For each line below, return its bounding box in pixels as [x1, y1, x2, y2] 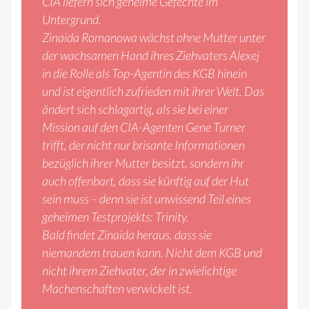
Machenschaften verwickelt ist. [42, 281, 192, 297]
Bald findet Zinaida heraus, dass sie [42, 227, 212, 243]
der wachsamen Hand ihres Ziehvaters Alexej [42, 48, 259, 63]
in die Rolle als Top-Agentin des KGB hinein [42, 66, 247, 81]
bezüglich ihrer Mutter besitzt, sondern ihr [42, 155, 244, 171]
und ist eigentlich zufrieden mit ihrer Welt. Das [42, 83, 264, 99]
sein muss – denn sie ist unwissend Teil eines [42, 191, 251, 207]
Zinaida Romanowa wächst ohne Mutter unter [42, 30, 266, 46]
